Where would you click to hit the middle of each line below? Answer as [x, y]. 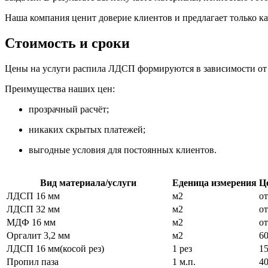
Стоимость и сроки [67, 43]
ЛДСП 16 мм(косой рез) [55, 249]
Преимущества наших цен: [60, 89]
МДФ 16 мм [31, 223]
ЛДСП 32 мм [33, 209]
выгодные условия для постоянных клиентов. [123, 150]
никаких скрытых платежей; [87, 130]
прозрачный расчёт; [69, 109]
